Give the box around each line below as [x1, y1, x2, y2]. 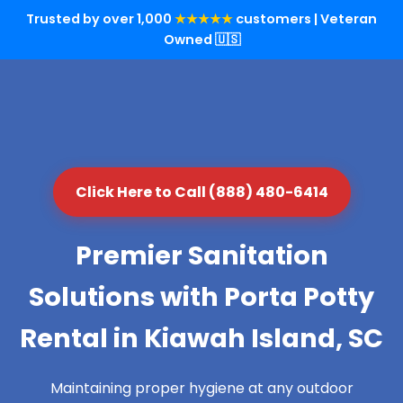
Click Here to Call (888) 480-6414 [75, 182, 328, 202]
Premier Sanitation [75, 237, 328, 273]
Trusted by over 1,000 [26, 10, 175, 28]
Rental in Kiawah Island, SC [20, 320, 383, 356]
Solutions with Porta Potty [29, 279, 374, 315]
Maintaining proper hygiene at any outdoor [49, 378, 354, 399]
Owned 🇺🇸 [163, 31, 240, 49]
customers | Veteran [233, 10, 377, 28]
